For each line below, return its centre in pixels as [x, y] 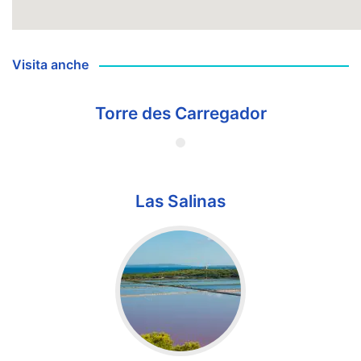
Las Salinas [180, 201]
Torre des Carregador [180, 114]
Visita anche [50, 65]
